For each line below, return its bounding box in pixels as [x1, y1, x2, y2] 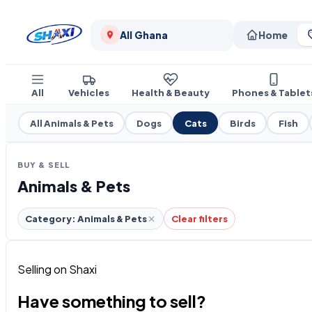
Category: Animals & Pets [25, 213, 147, 225]
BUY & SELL [17, 160, 70, 169]
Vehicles [68, 87, 109, 98]
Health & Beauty [132, 87, 210, 98]
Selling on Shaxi [17, 262, 97, 277]
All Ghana [119, 29, 168, 41]
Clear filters [171, 213, 228, 225]
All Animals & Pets [29, 117, 114, 129]
